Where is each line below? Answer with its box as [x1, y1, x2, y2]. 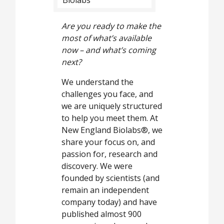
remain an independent [61, 184, 149, 196]
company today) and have [61, 196, 157, 208]
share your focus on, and [61, 136, 155, 148]
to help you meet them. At [61, 112, 158, 124]
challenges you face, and [61, 88, 153, 100]
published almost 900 [61, 208, 141, 220]
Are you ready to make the [61, 20, 161, 32]
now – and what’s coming [61, 44, 156, 56]
